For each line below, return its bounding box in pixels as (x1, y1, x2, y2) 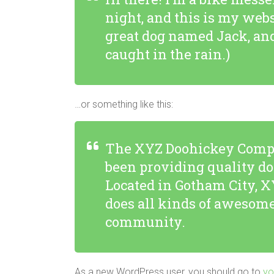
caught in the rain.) (105, 45, 230, 63)
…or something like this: (75, 98, 173, 110)
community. (105, 213, 185, 231)
